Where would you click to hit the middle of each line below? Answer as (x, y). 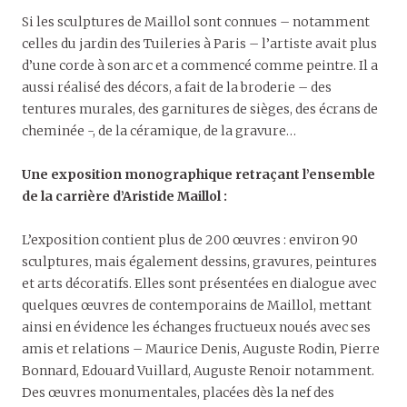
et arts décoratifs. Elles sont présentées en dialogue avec (199, 283)
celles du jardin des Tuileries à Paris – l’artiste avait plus (199, 43)
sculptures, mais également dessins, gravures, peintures (199, 261)
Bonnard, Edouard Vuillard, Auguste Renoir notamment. (198, 370)
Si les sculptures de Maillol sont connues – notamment (196, 21)
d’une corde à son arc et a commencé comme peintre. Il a (200, 65)
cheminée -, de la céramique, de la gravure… (159, 130)
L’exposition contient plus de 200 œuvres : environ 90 (190, 239)
